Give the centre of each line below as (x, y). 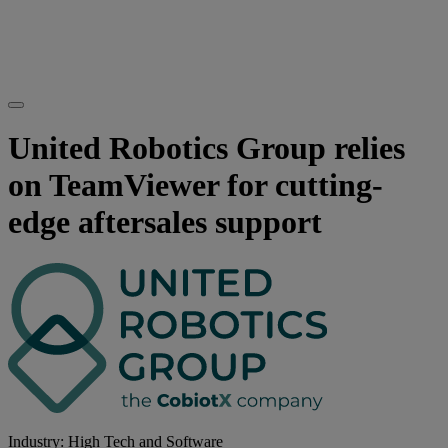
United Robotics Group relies (206, 148)
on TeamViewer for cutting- (195, 185)
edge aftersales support (165, 222)
